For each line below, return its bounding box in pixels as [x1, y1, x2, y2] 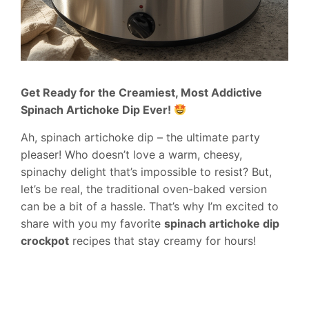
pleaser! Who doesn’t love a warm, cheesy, [21, 148, 242, 162]
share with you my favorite [21, 217, 164, 231]
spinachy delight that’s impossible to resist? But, [21, 165, 272, 179]
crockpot [21, 234, 69, 248]
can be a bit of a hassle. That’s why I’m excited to [21, 199, 279, 214]
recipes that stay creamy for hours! [69, 234, 256, 248]
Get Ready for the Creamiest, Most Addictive [21, 86, 262, 100]
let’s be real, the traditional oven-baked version [21, 182, 267, 197]
